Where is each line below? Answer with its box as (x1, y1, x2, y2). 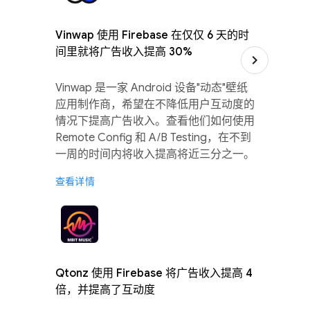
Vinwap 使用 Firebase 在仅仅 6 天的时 (55, 28, 249, 43)
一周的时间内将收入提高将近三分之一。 (55, 147, 255, 162)
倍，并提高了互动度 (55, 283, 155, 298)
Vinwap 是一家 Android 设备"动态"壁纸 (55, 81, 248, 95)
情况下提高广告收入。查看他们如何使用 (55, 114, 255, 129)
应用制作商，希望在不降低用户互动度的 (55, 98, 255, 112)
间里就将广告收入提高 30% (55, 45, 192, 60)
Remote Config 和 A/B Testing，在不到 (55, 131, 251, 145)
